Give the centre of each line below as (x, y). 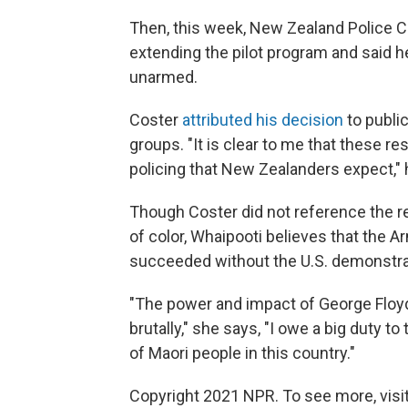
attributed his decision (263, 119)
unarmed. (163, 76)
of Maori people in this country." (242, 352)
